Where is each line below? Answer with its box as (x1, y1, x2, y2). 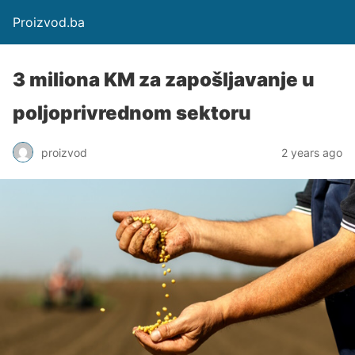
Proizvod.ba (13, 14, 85, 30)
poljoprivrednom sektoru (13, 101, 251, 124)
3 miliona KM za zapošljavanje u (13, 68, 315, 91)
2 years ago (281, 145, 342, 159)
